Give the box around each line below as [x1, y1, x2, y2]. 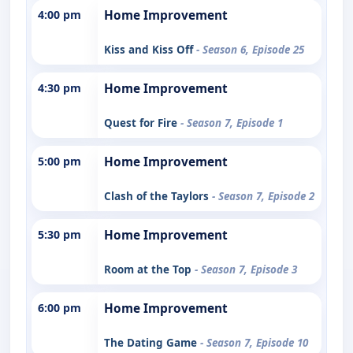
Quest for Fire [104, 115, 180, 130]
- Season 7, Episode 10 [200, 335, 308, 350]
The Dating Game [104, 335, 200, 350]
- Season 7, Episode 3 [195, 262, 297, 277]
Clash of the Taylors [104, 188, 212, 203]
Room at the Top [104, 262, 195, 277]
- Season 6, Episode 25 [196, 42, 304, 57]
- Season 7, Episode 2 [212, 188, 314, 203]
